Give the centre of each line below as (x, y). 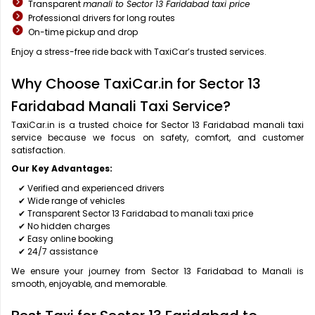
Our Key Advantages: (62, 169)
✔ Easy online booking (66, 239)
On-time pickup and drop (83, 32)
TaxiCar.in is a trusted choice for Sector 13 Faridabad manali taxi (157, 125)
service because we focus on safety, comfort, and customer (157, 138)
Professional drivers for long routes (102, 18)
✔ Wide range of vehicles (72, 201)
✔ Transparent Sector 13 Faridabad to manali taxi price (136, 214)
